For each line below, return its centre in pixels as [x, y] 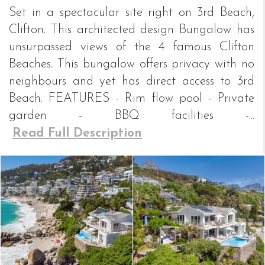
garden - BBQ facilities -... [132, 116]
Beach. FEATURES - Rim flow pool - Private [132, 98]
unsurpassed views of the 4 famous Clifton [132, 47]
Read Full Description [77, 133]
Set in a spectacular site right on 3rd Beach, [132, 13]
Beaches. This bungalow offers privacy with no [132, 64]
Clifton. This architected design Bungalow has [132, 30]
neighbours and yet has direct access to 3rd [132, 81]
